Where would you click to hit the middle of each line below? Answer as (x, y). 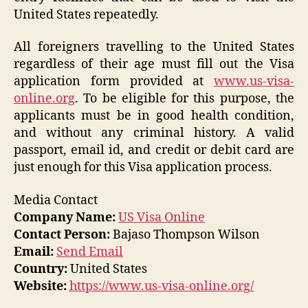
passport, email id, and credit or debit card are (154, 151)
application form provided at (114, 82)
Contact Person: (62, 234)
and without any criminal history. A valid (154, 133)
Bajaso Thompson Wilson (185, 234)
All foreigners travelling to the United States (154, 47)
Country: (41, 269)
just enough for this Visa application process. (143, 168)
